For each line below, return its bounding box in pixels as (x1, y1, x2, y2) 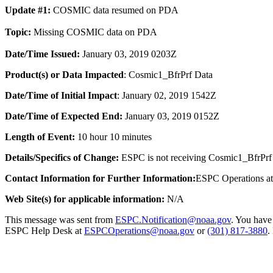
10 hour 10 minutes (77, 132, 152, 142)
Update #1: (5, 5, 53, 15)
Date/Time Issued (5, 49, 77, 59)
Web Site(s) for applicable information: (5, 194, 165, 204)
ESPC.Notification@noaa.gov (115, 214, 231, 225)
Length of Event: (5, 132, 77, 142)
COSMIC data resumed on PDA (53, 5, 179, 15)
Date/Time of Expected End (5, 111, 119, 121)
